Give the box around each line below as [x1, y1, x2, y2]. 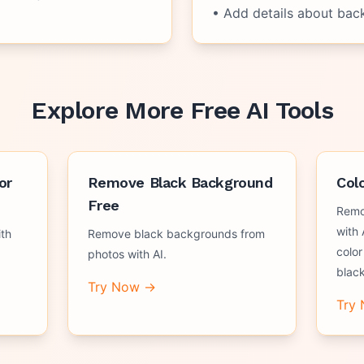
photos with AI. [87, 247, 167, 261]
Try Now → [87, 279, 156, 295]
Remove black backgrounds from [87, 227, 265, 240]
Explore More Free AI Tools [31, 96, 333, 124]
